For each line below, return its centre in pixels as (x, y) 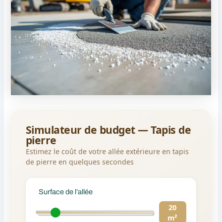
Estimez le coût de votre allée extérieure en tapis (107, 152)
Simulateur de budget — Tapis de (108, 129)
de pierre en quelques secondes (80, 162)
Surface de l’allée (66, 192)
